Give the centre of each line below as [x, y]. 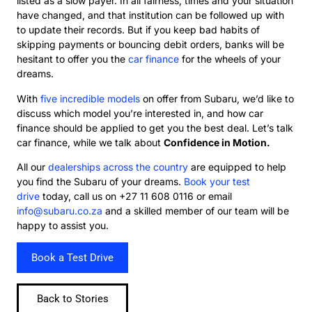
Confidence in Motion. [217, 142]
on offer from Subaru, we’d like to [217, 98]
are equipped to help [237, 167]
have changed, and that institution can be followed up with [150, 15]
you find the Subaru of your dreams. [100, 182]
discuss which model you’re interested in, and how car [140, 113]
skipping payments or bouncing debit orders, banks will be [150, 45]
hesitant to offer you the [72, 59]
